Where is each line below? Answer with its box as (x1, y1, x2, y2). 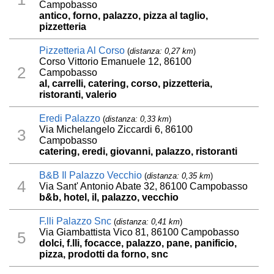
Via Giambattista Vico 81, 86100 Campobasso (39, 227, 240, 238)
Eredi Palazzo (39, 113, 101, 124)
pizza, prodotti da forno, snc (39, 249, 169, 260)
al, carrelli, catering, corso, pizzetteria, (39, 78, 213, 89)
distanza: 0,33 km (105, 114, 169, 124)
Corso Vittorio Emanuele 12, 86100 (39, 56, 192, 67)
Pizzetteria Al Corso (39, 45, 125, 56)
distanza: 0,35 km (147, 171, 211, 181)
